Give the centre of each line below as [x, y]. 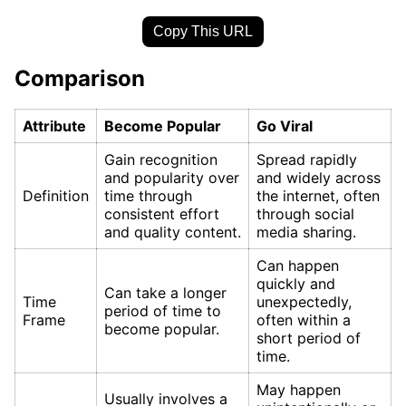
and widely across [319, 178]
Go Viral [285, 126]
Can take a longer [165, 293]
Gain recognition [161, 160]
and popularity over [172, 178]
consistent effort [162, 214]
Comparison [80, 78]
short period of [309, 338]
